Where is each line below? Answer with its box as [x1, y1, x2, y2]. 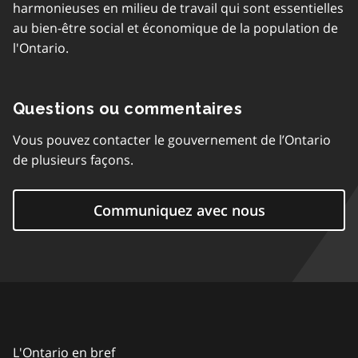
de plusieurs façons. [13, 151, 133, 169]
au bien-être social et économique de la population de [13, 19, 338, 38]
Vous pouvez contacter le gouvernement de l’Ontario [13, 131, 331, 149]
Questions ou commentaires [13, 99, 242, 119]
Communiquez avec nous [93, 201, 265, 221]
